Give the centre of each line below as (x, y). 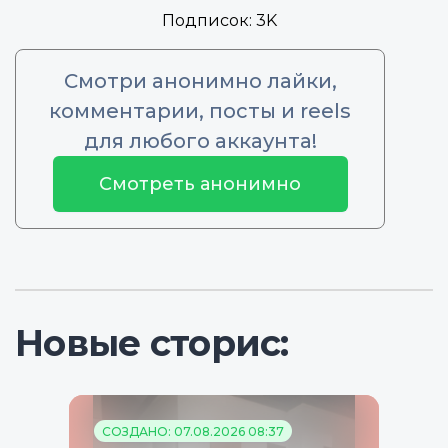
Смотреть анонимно (200, 184)
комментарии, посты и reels (200, 111)
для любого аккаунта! (200, 141)
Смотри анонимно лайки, (200, 81)
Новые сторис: (152, 343)
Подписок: (208, 21)
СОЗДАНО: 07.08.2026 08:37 (193, 432)
